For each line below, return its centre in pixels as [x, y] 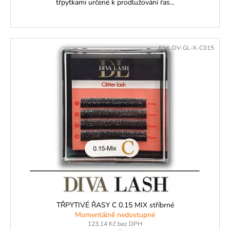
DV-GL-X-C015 [193, 47]
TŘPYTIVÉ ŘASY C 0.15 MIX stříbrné [115, 205]
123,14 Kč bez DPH [115, 224]
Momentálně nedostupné [115, 215]
